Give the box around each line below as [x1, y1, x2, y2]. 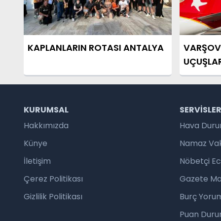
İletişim [24, 155, 51, 167]
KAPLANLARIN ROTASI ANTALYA [28, 41, 164, 54]
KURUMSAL [24, 104, 69, 115]
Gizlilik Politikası [24, 191, 82, 202]
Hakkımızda [24, 120, 69, 131]
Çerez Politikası [24, 173, 83, 184]
